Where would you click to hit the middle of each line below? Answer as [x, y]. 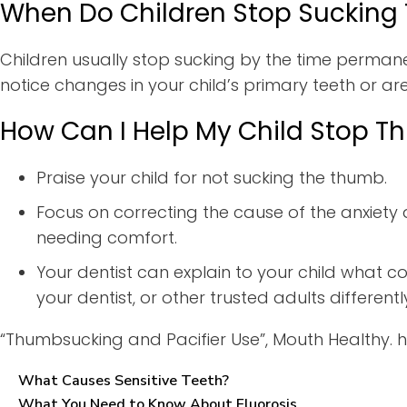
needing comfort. [109, 238]
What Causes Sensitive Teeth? [124, 381]
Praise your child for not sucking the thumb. [212, 178]
